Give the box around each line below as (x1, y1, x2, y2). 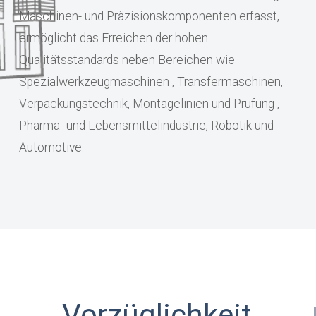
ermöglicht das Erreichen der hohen (18, 31, 208, 45)
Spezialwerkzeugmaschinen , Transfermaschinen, (18, 75, 283, 89)
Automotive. (18, 140, 84, 154)
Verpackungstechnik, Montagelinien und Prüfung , (18, 97, 279, 111)
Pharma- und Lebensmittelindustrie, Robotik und (18, 119, 274, 133)
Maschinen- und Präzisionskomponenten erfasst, (18, 9, 279, 23)
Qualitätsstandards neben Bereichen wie (18, 53, 235, 67)
